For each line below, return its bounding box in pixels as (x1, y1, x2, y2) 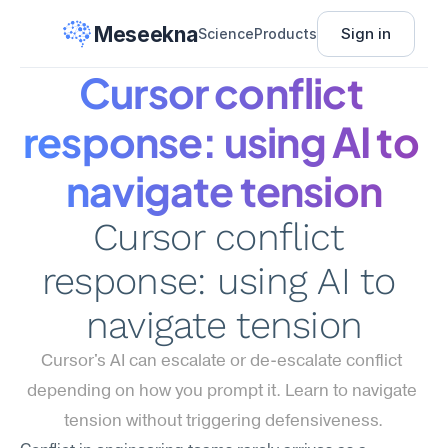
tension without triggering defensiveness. (64, 413, 384, 430)
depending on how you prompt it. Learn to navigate (27, 383, 417, 400)
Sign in (340, 24, 391, 43)
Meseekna (94, 21, 198, 47)
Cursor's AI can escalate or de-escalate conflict (41, 353, 403, 370)
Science (197, 25, 254, 42)
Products (253, 25, 317, 42)
